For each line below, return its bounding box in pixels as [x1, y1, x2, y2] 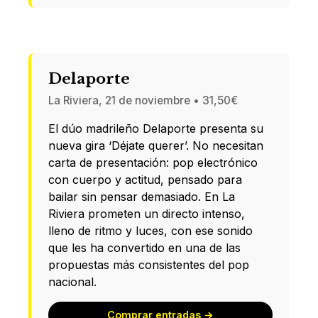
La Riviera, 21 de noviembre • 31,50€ [48, 93, 238, 107]
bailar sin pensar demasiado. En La [48, 189, 235, 204]
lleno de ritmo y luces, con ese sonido [48, 223, 253, 238]
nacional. [48, 274, 97, 289]
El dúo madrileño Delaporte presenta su [48, 121, 263, 136]
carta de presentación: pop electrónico [48, 155, 258, 170]
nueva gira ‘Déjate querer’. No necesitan [48, 138, 263, 153]
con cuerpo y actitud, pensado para [48, 172, 242, 187]
